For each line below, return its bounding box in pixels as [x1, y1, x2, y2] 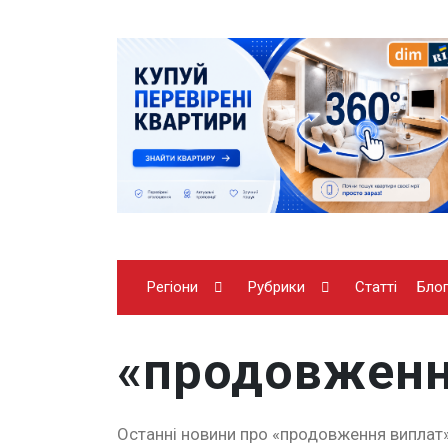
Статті [355, 277, 397, 296]
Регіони [147, 277, 198, 296]
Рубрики [248, 277, 305, 296]
